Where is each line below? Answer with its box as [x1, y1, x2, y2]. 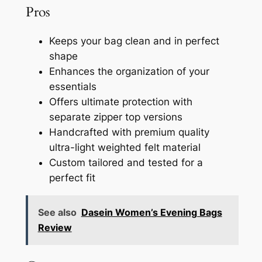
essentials [49, 80, 96, 92]
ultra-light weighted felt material [49, 141, 201, 153]
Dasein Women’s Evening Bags [81, 206, 222, 219]
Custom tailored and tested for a [49, 156, 203, 168]
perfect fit [49, 171, 95, 184]
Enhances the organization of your [49, 65, 209, 77]
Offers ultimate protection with [49, 95, 192, 108]
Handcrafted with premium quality [49, 126, 209, 138]
